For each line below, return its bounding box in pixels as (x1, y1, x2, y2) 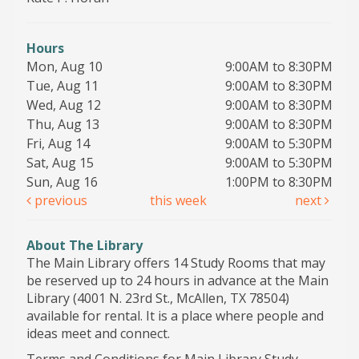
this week (149, 191, 207, 209)
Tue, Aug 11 (26, 76, 99, 95)
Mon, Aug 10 (26, 57, 103, 75)
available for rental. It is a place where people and (26, 306, 324, 325)
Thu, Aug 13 (26, 115, 99, 133)
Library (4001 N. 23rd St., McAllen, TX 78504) (26, 288, 289, 307)
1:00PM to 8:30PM (225, 172, 333, 191)
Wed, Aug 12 (26, 95, 101, 114)
